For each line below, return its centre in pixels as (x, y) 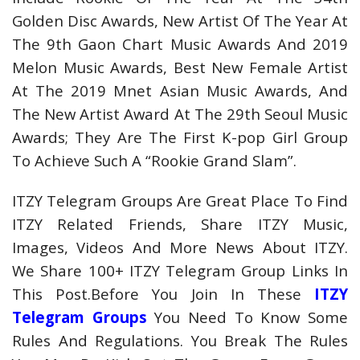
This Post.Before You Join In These (163, 294)
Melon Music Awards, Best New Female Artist (180, 67)
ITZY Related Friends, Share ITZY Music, (180, 224)
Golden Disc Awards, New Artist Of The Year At (180, 21)
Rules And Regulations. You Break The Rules (180, 341)
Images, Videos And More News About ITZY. (180, 247)
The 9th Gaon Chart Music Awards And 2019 (180, 44)
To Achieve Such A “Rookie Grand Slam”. (154, 161)
